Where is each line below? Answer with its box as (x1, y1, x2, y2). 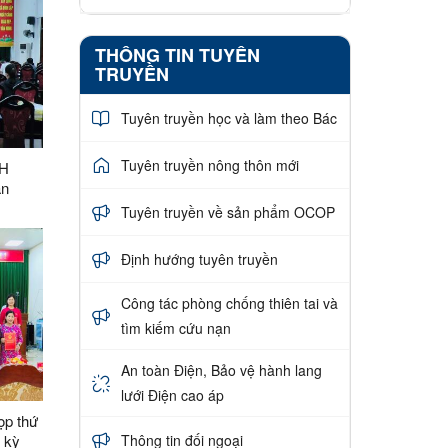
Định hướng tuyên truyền (120, 248, 278, 269)
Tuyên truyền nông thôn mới (120, 154, 299, 175)
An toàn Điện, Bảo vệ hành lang (120, 360, 322, 381)
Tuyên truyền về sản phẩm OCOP (120, 201, 335, 222)
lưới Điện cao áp (120, 385, 224, 406)
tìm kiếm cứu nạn (120, 318, 231, 339)
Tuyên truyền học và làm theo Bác (120, 107, 337, 128)
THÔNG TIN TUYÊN (94, 42, 260, 69)
